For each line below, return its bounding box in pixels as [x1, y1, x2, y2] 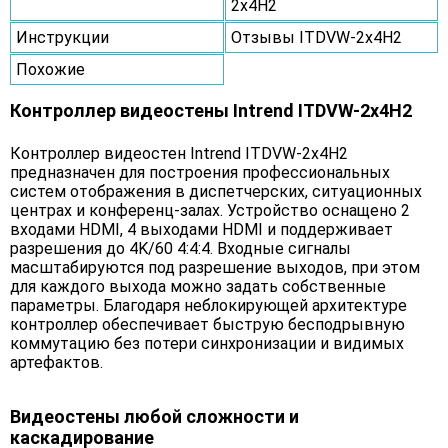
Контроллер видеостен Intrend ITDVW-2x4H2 [10, 144, 348, 164]
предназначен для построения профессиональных [10, 163, 390, 183]
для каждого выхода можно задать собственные [10, 277, 386, 297]
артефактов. [10, 353, 103, 373]
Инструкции [16, 28, 109, 48]
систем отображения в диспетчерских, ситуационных [10, 182, 422, 202]
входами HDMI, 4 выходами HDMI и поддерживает [10, 220, 393, 240]
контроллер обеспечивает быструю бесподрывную [10, 315, 405, 335]
